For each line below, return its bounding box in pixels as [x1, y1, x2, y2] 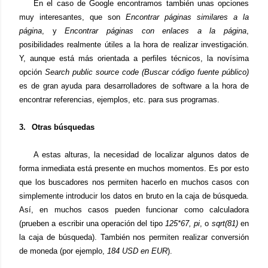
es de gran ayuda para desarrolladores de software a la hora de [19, 81, 249, 90]
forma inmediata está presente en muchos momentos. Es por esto [19, 164, 249, 173]
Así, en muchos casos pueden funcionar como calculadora [19, 205, 249, 214]
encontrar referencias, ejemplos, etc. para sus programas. [19, 95, 220, 104]
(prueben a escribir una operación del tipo [19, 219, 165, 228]
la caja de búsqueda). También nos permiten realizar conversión [19, 233, 249, 242]
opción [19, 68, 45, 77]
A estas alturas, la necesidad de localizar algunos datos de [33, 150, 249, 159]
